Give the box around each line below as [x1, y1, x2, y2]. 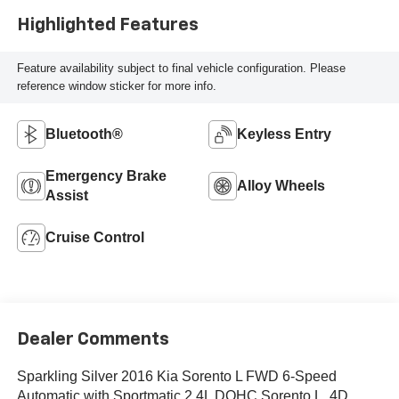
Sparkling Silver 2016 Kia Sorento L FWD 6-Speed [16, 369, 337, 385]
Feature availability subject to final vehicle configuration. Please [16, 61, 346, 76]
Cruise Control [45, 229, 144, 245]
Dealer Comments [16, 330, 169, 349]
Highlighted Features [16, 16, 199, 35]
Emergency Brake [45, 167, 167, 183]
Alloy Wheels [237, 177, 325, 193]
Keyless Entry [237, 126, 331, 142]
